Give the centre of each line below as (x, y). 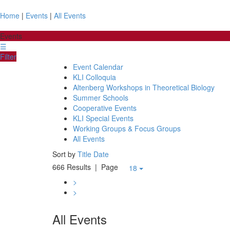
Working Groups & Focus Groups (127, 128)
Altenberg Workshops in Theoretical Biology (144, 87)
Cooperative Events (105, 108)
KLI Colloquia (94, 77)
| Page (107, 167)
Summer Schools (101, 98)
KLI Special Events (103, 118)
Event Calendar (98, 67)
